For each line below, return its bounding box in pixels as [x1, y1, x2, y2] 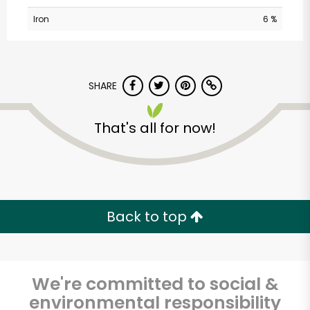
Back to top [107, 207, 190, 227]
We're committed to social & [31, 272, 279, 297]
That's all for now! [94, 118, 216, 138]
